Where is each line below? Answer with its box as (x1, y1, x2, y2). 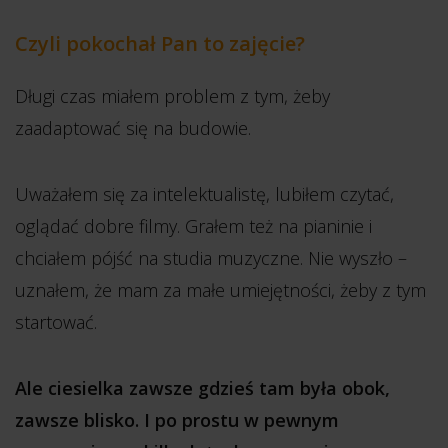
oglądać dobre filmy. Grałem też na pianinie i (15, 214, 372, 238)
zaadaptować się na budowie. (15, 116, 251, 140)
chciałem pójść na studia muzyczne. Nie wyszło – (15, 246, 407, 270)
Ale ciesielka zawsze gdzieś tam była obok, (15, 376, 390, 400)
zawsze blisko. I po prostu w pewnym (15, 408, 339, 432)
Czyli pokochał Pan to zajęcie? (15, 30, 305, 57)
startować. (15, 310, 97, 334)
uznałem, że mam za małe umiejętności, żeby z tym (15, 278, 426, 302)
